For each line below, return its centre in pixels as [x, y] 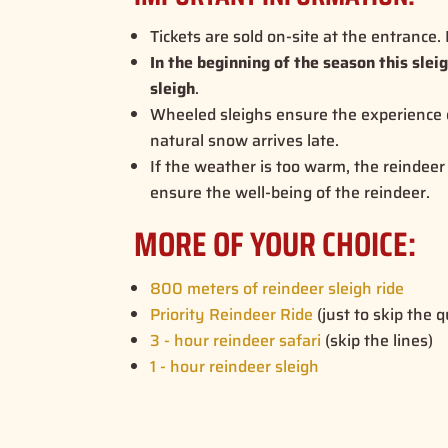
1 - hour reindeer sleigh [237, 366]
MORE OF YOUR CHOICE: [275, 243]
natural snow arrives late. [245, 140]
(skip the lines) [377, 340]
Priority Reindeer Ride [232, 314]
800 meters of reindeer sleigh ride [277, 288]
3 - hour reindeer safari [236, 340]
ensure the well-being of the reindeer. [290, 192]
